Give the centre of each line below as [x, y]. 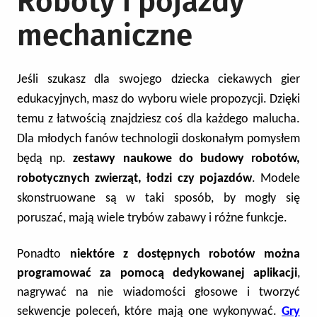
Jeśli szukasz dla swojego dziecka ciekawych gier [158, 80]
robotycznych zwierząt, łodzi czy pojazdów [134, 179]
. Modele [276, 179]
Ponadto [44, 254]
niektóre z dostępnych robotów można [185, 254]
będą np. [45, 159]
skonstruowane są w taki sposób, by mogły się [158, 198]
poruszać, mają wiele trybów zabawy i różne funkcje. [152, 218]
